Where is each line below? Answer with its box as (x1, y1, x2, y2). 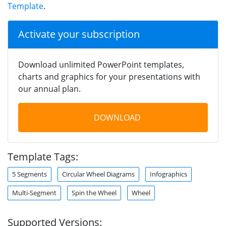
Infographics (150, 169, 187, 179)
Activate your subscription (18, 27, 140, 41)
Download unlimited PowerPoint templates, (18, 59, 184, 70)
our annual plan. (18, 83, 81, 94)
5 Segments (12, 169, 47, 179)
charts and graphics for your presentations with (18, 71, 200, 82)
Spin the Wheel (72, 188, 117, 197)
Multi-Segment (12, 188, 56, 197)
